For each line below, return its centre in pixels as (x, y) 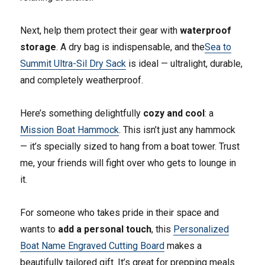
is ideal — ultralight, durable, (185, 64)
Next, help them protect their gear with (100, 31)
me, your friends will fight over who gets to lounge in (128, 163)
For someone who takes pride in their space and (120, 213)
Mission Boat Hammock (70, 130)
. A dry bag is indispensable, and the (131, 47)
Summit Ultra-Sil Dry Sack (73, 64)
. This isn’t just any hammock (177, 130)
